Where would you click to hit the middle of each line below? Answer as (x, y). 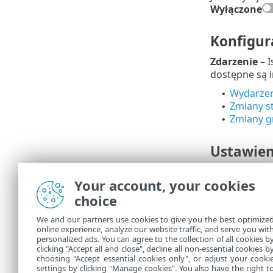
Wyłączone (236, 9)
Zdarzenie (234, 62)
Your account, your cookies (165, 185)
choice (96, 200)
